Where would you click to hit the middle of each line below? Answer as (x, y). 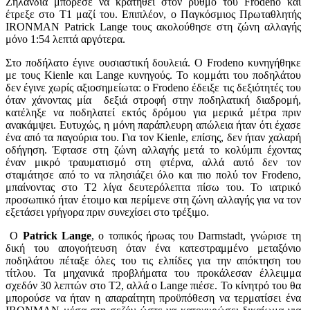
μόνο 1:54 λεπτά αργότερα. (67, 39)
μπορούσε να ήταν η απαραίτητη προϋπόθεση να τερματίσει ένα (153, 298)
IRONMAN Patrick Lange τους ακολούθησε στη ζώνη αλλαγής (153, 26)
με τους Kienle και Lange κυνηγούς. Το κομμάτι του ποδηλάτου (153, 75)
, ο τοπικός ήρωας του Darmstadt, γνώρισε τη (196, 235)
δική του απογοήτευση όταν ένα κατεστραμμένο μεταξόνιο (153, 248)
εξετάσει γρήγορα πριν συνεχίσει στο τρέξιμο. (107, 212)
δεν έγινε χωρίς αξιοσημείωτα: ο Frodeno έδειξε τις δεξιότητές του (153, 87)
